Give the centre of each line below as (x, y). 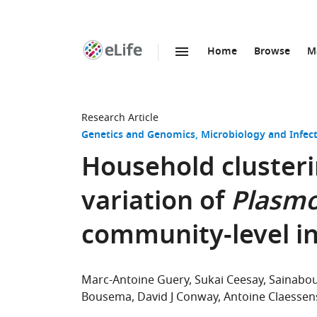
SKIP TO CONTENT (164, 67)
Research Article (120, 118)
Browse (272, 52)
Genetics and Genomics (138, 136)
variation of (156, 203)
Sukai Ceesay (229, 280)
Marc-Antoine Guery (135, 280)
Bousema (106, 297)
